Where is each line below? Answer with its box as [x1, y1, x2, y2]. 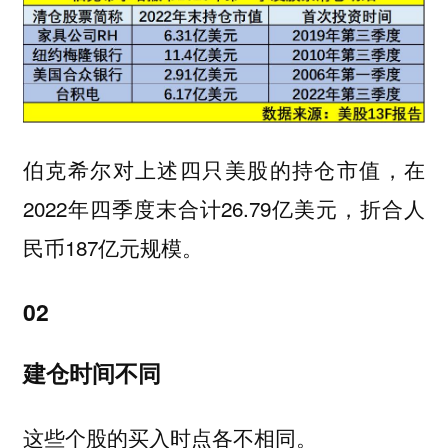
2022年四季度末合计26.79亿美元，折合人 [22, 193, 426, 224]
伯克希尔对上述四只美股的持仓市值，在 [22, 154, 426, 185]
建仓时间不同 [22, 356, 161, 390]
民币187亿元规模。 [22, 232, 203, 263]
